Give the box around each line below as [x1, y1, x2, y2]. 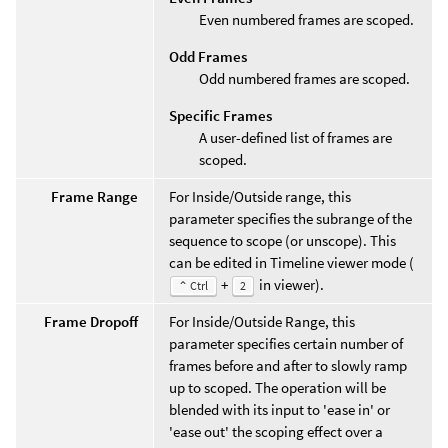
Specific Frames [169, 105, 272, 125]
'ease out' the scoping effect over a [169, 421, 383, 441]
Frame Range [51, 186, 138, 206]
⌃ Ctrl [178, 277, 209, 293]
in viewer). [255, 274, 324, 294]
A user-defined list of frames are [199, 127, 392, 147]
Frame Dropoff [44, 311, 138, 331]
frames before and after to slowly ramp [169, 355, 407, 375]
